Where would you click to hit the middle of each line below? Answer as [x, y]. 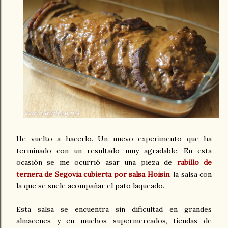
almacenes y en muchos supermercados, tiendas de [114, 221]
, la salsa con [191, 174]
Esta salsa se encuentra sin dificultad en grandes [114, 209]
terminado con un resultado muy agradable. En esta [114, 151]
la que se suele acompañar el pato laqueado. [90, 186]
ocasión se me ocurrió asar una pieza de [97, 163]
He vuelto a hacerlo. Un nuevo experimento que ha [114, 139]
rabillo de [194, 163]
